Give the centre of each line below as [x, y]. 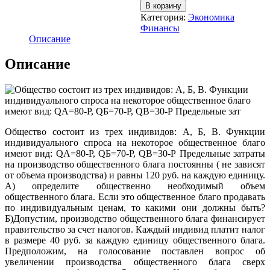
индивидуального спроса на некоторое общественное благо [135, 143]
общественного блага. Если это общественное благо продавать [135, 197]
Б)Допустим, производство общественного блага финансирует [135, 219]
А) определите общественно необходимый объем [135, 186]
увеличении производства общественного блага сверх [135, 262]
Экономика [211, 17]
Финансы [160, 28]
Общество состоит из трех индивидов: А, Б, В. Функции [135, 132]
